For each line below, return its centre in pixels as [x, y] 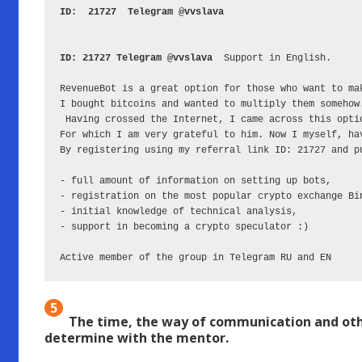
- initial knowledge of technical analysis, [178, 212]
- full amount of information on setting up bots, [195, 181]
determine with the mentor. [136, 337]
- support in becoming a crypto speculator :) [184, 227]
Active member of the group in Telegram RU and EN [195, 258]
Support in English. [271, 59]
